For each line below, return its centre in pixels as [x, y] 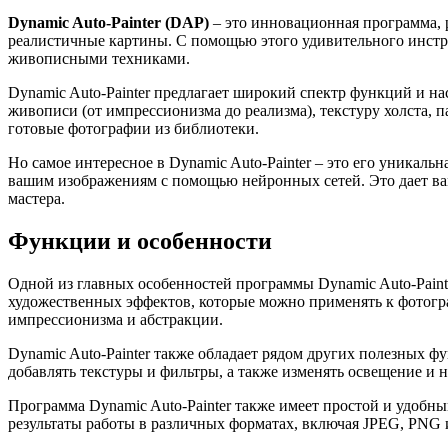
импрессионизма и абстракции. [115, 319]
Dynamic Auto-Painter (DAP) [108, 22]
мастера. [36, 198]
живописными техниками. [99, 58]
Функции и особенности [140, 240]
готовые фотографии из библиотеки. [133, 128]
